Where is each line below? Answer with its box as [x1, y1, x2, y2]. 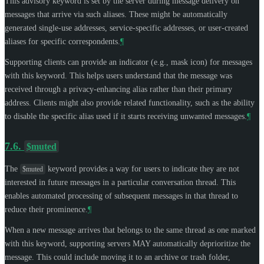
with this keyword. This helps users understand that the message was [5, 71, 232, 80]
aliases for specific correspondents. [5, 37, 120, 46]
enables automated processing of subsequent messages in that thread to [5, 191, 238, 200]
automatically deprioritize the [150, 239, 250, 248]
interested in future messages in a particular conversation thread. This [5, 177, 236, 187]
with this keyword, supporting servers [5, 239, 133, 248]
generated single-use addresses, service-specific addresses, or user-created [5, 23, 248, 32]
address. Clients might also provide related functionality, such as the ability [5, 98, 255, 107]
